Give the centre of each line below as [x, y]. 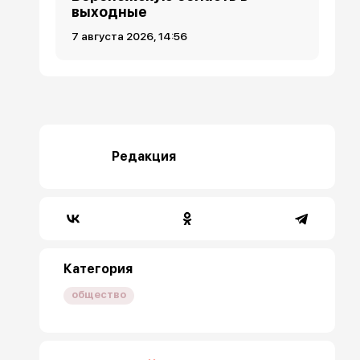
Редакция [144, 156]
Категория [98, 268]
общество [99, 294]
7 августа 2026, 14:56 [130, 36]
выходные [110, 11]
